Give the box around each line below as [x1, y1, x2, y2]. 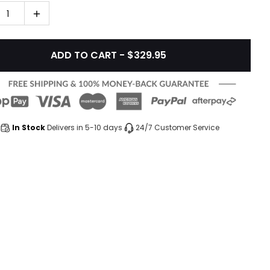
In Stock [12, 122, 45, 133]
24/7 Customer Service [136, 122, 219, 133]
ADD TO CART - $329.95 [51, 48, 166, 62]
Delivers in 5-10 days [47, 122, 122, 133]
